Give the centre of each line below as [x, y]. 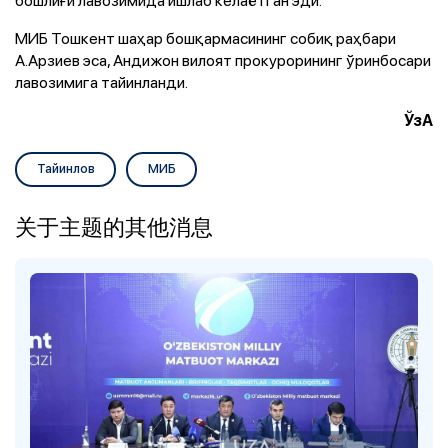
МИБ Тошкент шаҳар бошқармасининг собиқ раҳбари [205, 37]
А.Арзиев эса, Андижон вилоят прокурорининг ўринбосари [223, 59]
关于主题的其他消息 [114, 226]
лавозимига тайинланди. [101, 81]
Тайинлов [65, 168]
